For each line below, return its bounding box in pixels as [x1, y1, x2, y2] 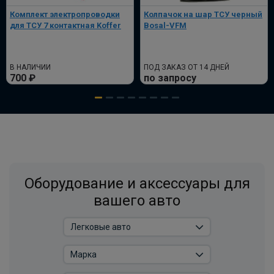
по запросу [144, 72, 196, 84]
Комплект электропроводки [10, 10, 120, 20]
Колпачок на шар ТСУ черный [144, 10, 262, 20]
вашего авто [94, 192, 180, 210]
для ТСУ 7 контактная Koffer [10, 21, 121, 31]
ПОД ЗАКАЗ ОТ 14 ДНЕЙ [144, 63, 229, 72]
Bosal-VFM [144, 21, 187, 31]
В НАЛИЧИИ [10, 63, 51, 72]
